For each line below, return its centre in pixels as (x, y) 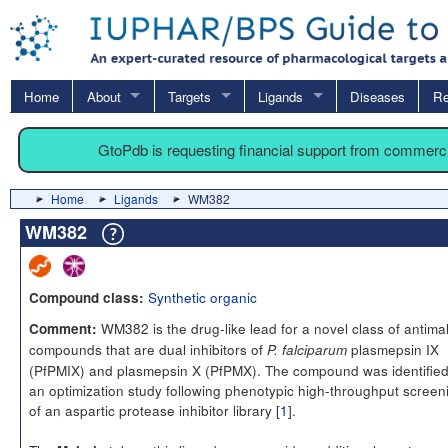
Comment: (63, 328)
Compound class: (86, 297)
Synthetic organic (202, 296)
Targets (189, 96)
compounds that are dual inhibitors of (148, 348)
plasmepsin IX (393, 348)
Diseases (378, 96)
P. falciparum (307, 349)
